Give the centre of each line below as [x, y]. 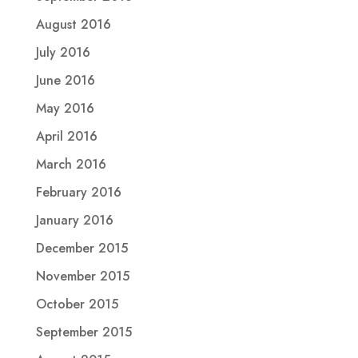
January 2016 [74, 220]
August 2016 [73, 24]
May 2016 [65, 108]
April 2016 [66, 136]
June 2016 [65, 80]
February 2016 [78, 192]
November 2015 [82, 276]
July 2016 [63, 52]
